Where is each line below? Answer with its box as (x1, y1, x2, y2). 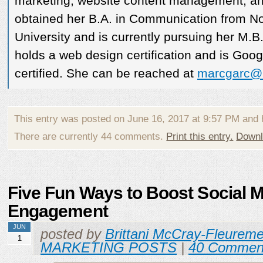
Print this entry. (166, 130, 234, 142)
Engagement (8, 201, 108, 221)
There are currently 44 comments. (14, 130, 167, 142)
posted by (41, 227, 105, 242)
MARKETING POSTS (41, 240, 177, 256)
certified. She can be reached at (15, 66, 197, 80)
